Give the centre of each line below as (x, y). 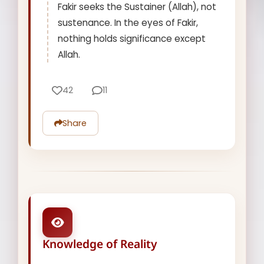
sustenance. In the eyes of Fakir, (128, 23)
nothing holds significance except (132, 39)
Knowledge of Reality (100, 243)
